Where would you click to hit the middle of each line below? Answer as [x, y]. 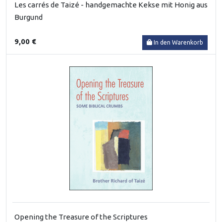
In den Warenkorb [178, 42]
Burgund [28, 17]
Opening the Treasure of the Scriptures [81, 217]
